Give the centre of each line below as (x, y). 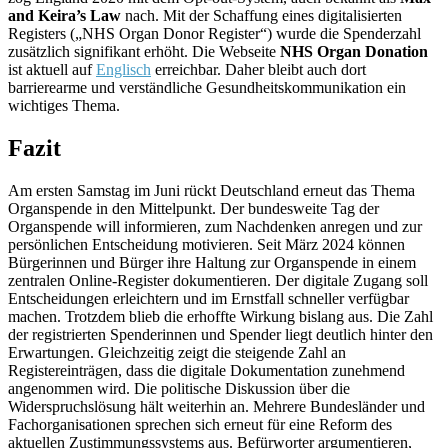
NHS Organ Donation (354, 51)
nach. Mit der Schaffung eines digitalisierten (261, 15)
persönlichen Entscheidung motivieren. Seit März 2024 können (206, 244)
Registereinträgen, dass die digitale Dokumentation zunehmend (206, 370)
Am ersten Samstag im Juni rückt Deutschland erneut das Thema (211, 190)
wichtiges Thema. (64, 105)
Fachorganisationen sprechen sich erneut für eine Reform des (200, 424)
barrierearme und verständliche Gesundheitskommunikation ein (207, 87)
